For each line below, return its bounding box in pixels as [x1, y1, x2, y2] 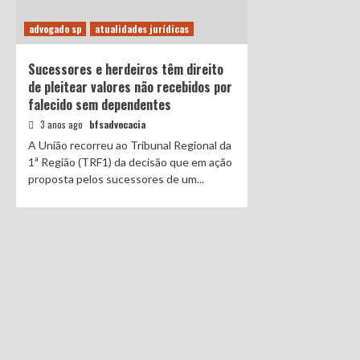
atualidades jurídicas [95, 21, 189, 35]
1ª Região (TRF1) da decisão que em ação [28, 154, 232, 169]
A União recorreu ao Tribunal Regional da [28, 137, 231, 152]
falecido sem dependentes [28, 94, 171, 114]
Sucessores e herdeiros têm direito [28, 59, 223, 79]
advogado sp [29, 21, 81, 35]
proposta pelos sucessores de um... [28, 171, 204, 186]
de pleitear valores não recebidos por [28, 76, 232, 96]
